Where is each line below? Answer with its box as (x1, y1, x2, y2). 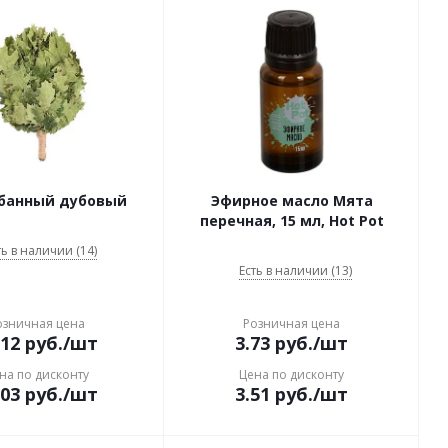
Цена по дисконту (239, 366, 344, 383)
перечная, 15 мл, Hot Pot (199, 211, 384, 230)
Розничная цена (243, 315, 340, 332)
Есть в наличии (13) (239, 262, 352, 279)
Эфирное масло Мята (210, 191, 373, 210)
